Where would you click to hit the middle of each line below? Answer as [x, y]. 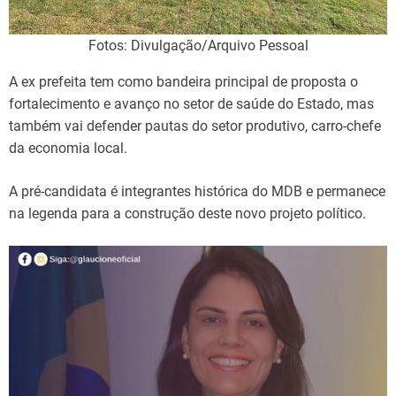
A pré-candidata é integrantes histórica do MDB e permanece [197, 191]
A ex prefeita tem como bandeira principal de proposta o [183, 81]
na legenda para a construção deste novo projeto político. [187, 213]
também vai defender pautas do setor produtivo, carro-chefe [195, 126]
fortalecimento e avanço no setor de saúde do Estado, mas [191, 103]
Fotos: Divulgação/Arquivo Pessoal [198, 45]
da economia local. [68, 148]
